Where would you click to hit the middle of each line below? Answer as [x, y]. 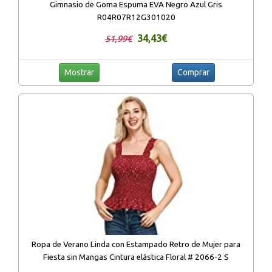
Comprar [193, 73]
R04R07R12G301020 [136, 18]
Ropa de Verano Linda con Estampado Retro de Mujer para [136, 244]
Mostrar [79, 73]
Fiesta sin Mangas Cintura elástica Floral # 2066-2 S [136, 257]
